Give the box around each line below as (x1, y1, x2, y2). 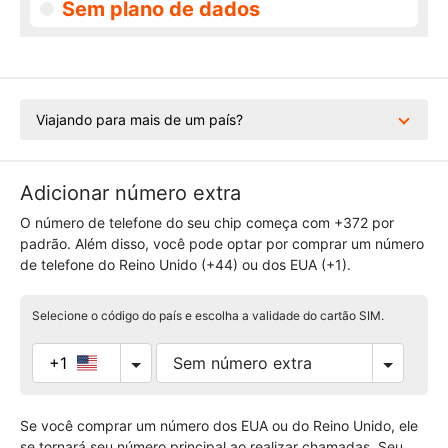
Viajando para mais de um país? (36, 111, 243, 128)
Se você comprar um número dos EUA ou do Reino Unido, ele (20, 417, 418, 434)
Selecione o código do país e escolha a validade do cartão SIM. (32, 308, 384, 323)
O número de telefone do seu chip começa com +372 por (20, 214, 394, 231)
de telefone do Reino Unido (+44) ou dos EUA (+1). (20, 256, 351, 273)
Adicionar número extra (20, 181, 241, 205)
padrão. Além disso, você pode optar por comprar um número (20, 235, 424, 252)
